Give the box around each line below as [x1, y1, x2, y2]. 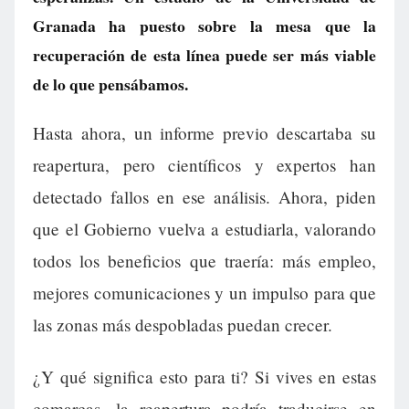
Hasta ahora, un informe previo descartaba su [33, 121, 376, 145]
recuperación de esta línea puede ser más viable [33, 43, 376, 67]
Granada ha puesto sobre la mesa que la [33, 14, 376, 37]
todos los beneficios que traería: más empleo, [33, 249, 376, 273]
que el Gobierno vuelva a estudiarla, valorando [33, 217, 376, 241]
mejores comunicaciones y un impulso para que [33, 281, 376, 305]
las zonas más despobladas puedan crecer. [33, 313, 332, 337]
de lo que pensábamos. [33, 72, 188, 96]
